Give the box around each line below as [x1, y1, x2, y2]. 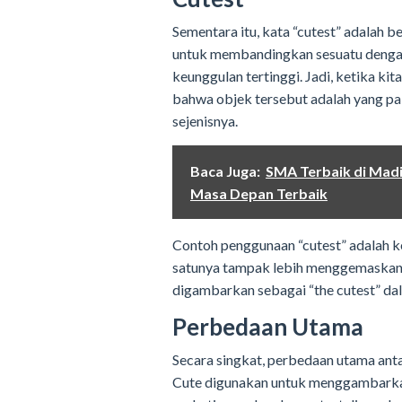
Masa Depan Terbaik [190, 185, 328, 203]
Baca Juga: [190, 162, 260, 180]
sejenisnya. [172, 112, 238, 130]
